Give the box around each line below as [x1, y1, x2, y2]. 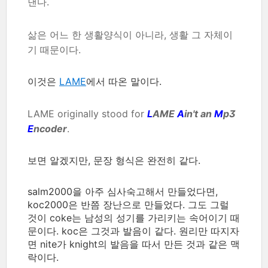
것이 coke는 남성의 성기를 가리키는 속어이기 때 [28, 211, 240, 224]
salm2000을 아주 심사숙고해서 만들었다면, [28, 185, 218, 197]
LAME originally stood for [28, 107, 147, 120]
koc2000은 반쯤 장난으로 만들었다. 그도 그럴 [28, 198, 229, 211]
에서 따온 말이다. [86, 75, 162, 87]
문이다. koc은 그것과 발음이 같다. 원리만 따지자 [28, 224, 239, 237]
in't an [184, 107, 214, 120]
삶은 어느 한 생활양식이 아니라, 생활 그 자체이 [28, 28, 233, 41]
